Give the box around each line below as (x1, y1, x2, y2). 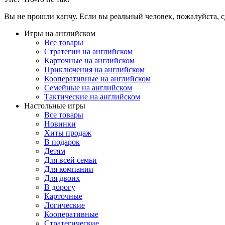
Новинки (44, 119, 76, 128)
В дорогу (44, 182, 75, 191)
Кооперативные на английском (44, 74, 151, 83)
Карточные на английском (44, 56, 135, 65)
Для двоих (44, 173, 80, 182)
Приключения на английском (44, 65, 145, 74)
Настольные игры (24, 101, 85, 110)
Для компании (44, 164, 93, 173)
